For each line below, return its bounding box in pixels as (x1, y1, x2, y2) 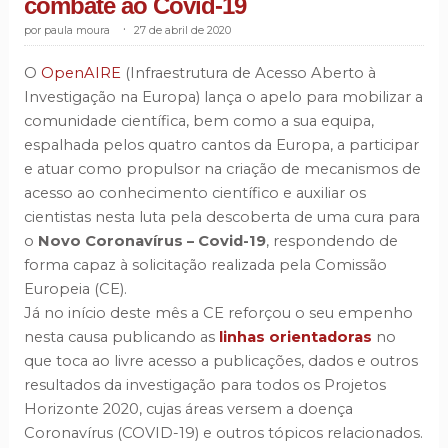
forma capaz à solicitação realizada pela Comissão (23, 256, 387, 275)
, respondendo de (265, 232, 398, 251)
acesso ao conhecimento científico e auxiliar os (23, 184, 366, 203)
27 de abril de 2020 (133, 24, 231, 38)
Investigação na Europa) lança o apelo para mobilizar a (23, 88, 423, 107)
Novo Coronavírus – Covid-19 (37, 232, 266, 251)
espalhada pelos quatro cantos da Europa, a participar (23, 136, 419, 155)
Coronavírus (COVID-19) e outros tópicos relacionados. (23, 424, 423, 443)
